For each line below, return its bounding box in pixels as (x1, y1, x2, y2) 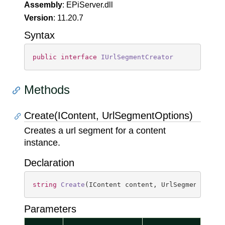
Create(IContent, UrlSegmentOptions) (24, 110, 193, 121)
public (33, 53, 57, 61)
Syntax (24, 30, 55, 41)
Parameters (24, 203, 76, 214)
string (33, 181, 57, 188)
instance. (24, 138, 60, 148)
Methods (24, 83, 70, 96)
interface (61, 53, 97, 61)
